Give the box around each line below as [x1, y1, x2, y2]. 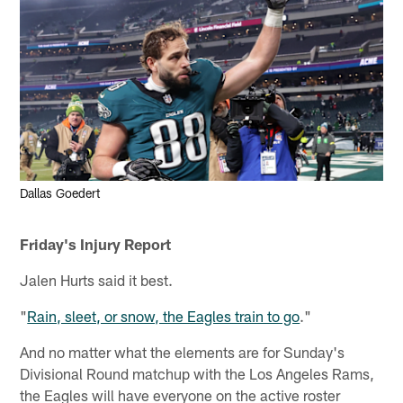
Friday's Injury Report [20, 234, 172, 253]
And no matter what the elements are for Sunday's [20, 342, 345, 361]
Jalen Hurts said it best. [20, 270, 174, 289]
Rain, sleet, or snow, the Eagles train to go [27, 306, 300, 325]
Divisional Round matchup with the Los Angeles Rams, [20, 363, 375, 382]
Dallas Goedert [20, 185, 102, 201]
